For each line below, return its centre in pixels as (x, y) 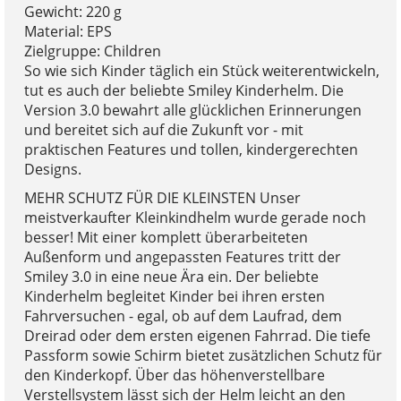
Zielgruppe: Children (92, 51)
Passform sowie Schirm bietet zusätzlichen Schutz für (203, 355)
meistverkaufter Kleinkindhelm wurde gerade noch (195, 217)
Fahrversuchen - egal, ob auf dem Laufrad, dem (183, 316)
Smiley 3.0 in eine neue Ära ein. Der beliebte (171, 276)
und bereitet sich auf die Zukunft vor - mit (163, 129)
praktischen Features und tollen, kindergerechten (191, 149)
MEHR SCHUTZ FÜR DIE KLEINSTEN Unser (162, 197)
